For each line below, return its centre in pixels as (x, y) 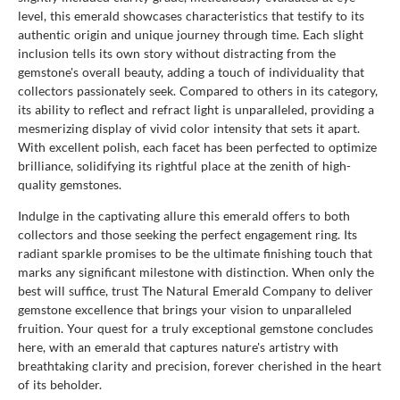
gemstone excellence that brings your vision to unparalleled (185, 309)
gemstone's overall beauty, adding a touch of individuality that (191, 71)
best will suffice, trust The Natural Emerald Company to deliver (196, 290)
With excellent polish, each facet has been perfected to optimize (197, 146)
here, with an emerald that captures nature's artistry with (178, 346)
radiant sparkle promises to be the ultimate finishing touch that (195, 253)
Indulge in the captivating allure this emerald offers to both (184, 215)
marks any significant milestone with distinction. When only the (196, 271)
